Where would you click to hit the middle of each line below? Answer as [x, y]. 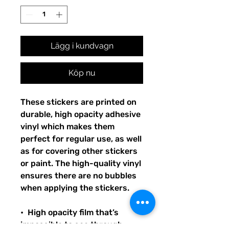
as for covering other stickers [79, 151]
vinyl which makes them [67, 127]
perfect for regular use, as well [81, 139]
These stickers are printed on [78, 102]
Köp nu [82, 73]
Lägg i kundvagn [82, 46]
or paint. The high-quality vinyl [81, 164]
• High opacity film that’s [70, 213]
